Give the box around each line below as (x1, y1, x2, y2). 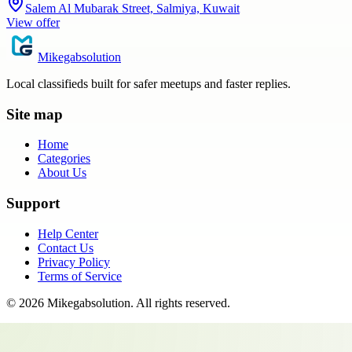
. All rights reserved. (130, 295, 230, 310)
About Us (38, 166, 86, 180)
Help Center (38, 226, 98, 240)
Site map (6, 105, 63, 123)
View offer (6, 15, 60, 29)
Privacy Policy (38, 255, 110, 269)
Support (6, 195, 60, 212)
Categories (38, 152, 90, 166)
